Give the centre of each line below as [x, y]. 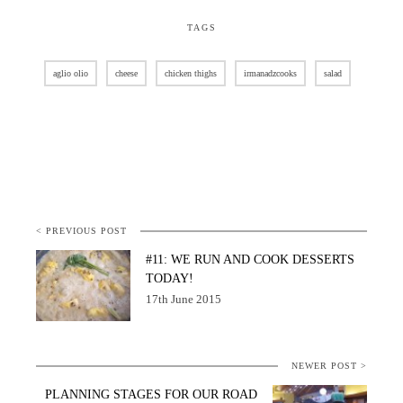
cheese [126, 74]
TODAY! [170, 279]
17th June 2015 [184, 300]
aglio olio [70, 74]
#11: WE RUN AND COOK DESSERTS [250, 260]
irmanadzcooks [270, 74]
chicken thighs [190, 74]
